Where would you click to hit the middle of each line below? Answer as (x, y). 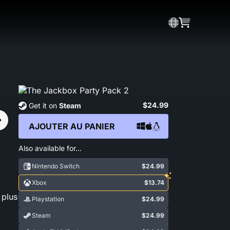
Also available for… (50, 148)
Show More (143, 225)
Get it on (44, 106)
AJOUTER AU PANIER (72, 126)
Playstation (48, 199)
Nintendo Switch (56, 166)
